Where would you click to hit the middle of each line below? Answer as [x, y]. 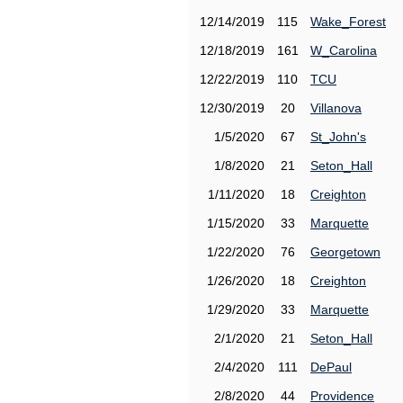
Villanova [336, 108]
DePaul [331, 367]
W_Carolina [344, 50]
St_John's [338, 137]
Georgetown [345, 252]
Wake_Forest [348, 22]
